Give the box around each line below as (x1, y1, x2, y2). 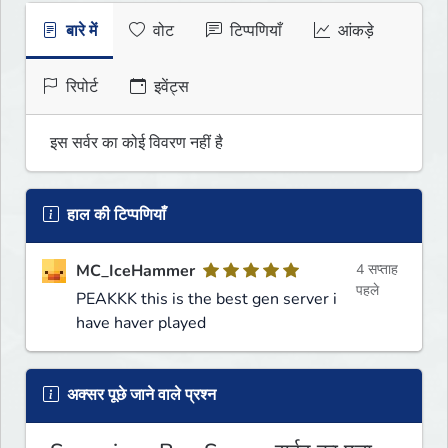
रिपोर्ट (62, 76, 98, 99)
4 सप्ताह (355, 260, 398, 280)
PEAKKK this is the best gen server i (76, 288, 337, 311)
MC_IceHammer (76, 260, 195, 283)
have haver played (76, 312, 206, 335)
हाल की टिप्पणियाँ (63, 204, 166, 227)
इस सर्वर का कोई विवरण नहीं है (50, 132, 223, 155)
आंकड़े (334, 20, 374, 43)
